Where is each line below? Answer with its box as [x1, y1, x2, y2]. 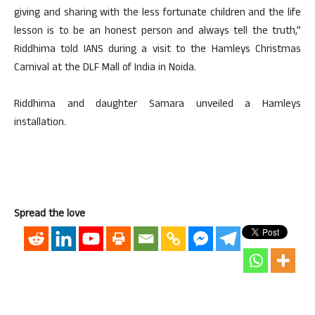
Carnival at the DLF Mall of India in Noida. [14, 60, 196, 77]
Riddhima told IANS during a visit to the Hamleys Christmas [14, 41, 301, 59]
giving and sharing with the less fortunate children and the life [14, 5, 301, 22]
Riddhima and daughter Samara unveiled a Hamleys [14, 96, 301, 114]
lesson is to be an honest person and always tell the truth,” [14, 23, 301, 41]
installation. [14, 115, 66, 132]
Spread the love [14, 206, 85, 224]
